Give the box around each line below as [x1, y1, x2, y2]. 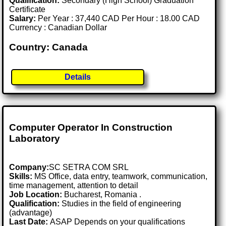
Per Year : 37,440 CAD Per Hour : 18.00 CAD [36, 14, 200, 23]
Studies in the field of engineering [60, 199, 182, 208]
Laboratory [9, 133, 61, 144]
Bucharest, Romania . [64, 190, 142, 199]
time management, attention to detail [9, 181, 139, 190]
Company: [9, 162, 49, 172]
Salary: [9, 14, 36, 23]
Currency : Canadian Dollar [9, 23, 107, 32]
